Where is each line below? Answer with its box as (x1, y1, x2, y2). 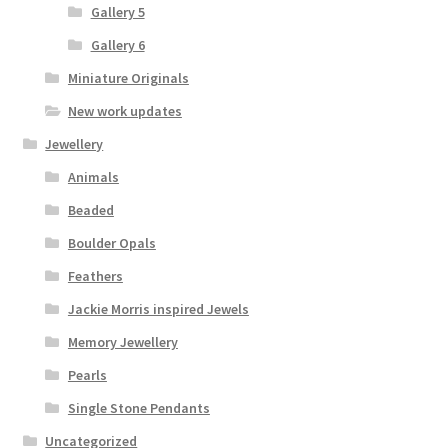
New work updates (67, 102, 182, 121)
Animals (67, 168, 119, 187)
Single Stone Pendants (67, 399, 210, 418)
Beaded (67, 201, 114, 220)
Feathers (67, 267, 123, 286)
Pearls (67, 366, 107, 385)
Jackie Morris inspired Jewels (67, 300, 249, 319)
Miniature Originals (67, 69, 189, 88)
